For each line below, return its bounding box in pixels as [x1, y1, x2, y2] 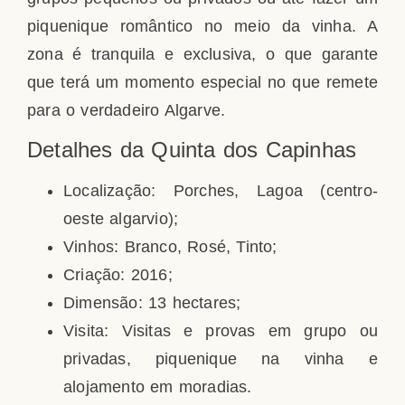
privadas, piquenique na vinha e [63, 349, 378, 368]
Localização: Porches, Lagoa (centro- [63, 181, 378, 200]
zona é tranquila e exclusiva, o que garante [27, 44, 378, 63]
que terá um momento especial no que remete [27, 72, 378, 91]
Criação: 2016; [63, 265, 173, 284]
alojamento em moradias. [63, 377, 252, 396]
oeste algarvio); [63, 209, 179, 228]
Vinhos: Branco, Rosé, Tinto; [63, 237, 278, 256]
